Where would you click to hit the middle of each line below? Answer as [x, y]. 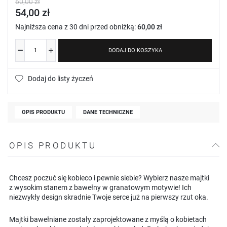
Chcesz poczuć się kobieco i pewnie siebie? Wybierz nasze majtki [109, 178]
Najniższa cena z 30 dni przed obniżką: [76, 27]
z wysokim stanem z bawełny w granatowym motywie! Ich [100, 187]
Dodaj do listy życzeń [61, 78]
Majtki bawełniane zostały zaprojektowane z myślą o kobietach [108, 219]
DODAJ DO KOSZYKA [135, 50]
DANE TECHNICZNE [108, 112]
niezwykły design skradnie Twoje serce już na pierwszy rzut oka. [109, 197]
